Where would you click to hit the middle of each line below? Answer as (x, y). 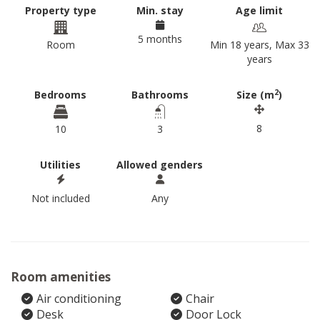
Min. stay (160, 10)
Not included (60, 198)
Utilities (61, 165)
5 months (160, 39)
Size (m (256, 95)
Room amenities (61, 277)
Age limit (260, 10)
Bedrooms (61, 95)
